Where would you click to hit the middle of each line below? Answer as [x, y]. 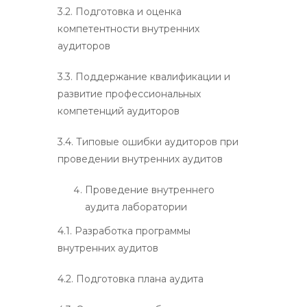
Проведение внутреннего [150, 189]
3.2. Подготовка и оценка [120, 11]
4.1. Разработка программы [124, 231]
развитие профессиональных [129, 94]
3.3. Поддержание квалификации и [144, 76]
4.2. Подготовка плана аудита [131, 279]
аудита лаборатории [136, 207]
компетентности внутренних [128, 28]
